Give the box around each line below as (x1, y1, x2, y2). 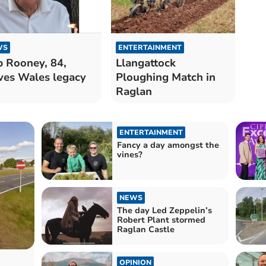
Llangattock (115, 56, 176, 71)
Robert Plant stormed (116, 214, 205, 226)
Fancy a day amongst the (116, 140, 219, 151)
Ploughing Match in (115, 70, 216, 85)
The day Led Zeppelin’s (116, 204, 212, 216)
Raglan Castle (116, 223, 175, 235)
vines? (116, 149, 142, 161)
